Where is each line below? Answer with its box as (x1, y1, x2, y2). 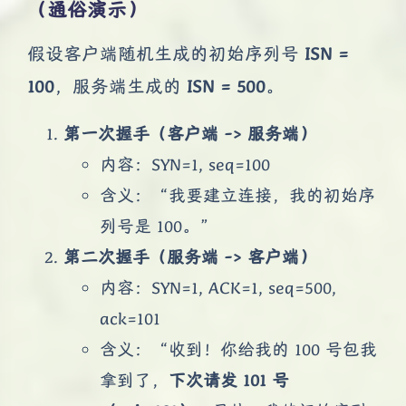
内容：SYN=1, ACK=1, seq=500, (100, 275, 336, 298)
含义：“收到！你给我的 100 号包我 (100, 337, 377, 360)
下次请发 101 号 (169, 368, 289, 391)
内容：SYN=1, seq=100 (100, 152, 270, 175)
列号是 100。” (100, 214, 217, 237)
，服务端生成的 (54, 74, 187, 98)
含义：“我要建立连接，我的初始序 (100, 183, 375, 206)
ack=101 (100, 306, 160, 329)
